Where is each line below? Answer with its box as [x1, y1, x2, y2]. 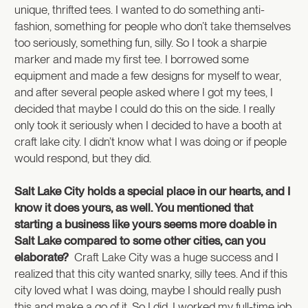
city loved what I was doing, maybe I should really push [14, 283, 281, 297]
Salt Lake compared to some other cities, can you [14, 233, 265, 247]
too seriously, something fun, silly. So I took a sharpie [14, 35, 267, 49]
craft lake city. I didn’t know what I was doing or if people [14, 134, 287, 148]
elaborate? [14, 250, 69, 264]
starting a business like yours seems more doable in [14, 217, 276, 231]
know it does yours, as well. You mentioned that [14, 200, 253, 214]
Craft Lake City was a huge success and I [69, 250, 278, 264]
